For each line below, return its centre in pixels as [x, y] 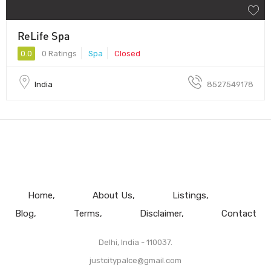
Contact [239, 213]
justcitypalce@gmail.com [135, 260]
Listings [189, 195]
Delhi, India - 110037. [135, 242]
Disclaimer [160, 213]
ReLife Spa [44, 35]
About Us [112, 195]
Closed [127, 53]
